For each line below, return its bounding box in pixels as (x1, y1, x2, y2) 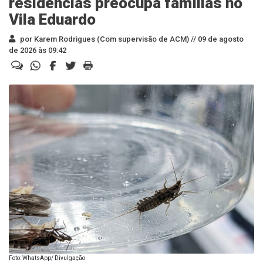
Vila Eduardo (9, 10, 96, 28)
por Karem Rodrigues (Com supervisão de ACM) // (18, 34, 196, 43)
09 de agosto (196, 34, 244, 43)
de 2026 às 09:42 (9, 45, 66, 55)
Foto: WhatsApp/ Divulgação (9, 254, 85, 261)
